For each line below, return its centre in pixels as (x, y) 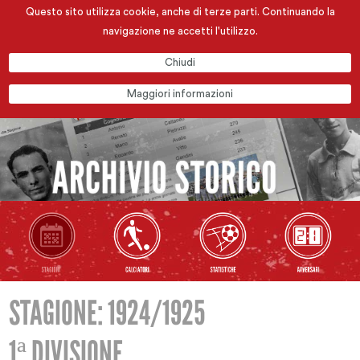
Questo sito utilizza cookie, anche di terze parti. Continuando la (180, 12)
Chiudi (180, 62)
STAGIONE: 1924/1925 (107, 313)
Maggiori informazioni (180, 94)
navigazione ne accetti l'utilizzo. (180, 31)
